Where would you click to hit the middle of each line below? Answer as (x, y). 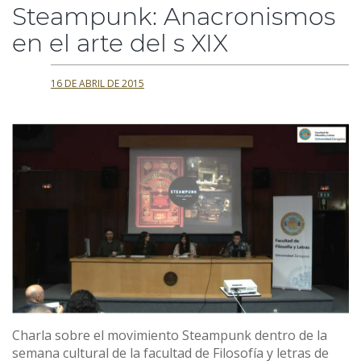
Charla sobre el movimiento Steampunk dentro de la (170, 335)
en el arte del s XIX (120, 43)
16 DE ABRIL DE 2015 (98, 83)
